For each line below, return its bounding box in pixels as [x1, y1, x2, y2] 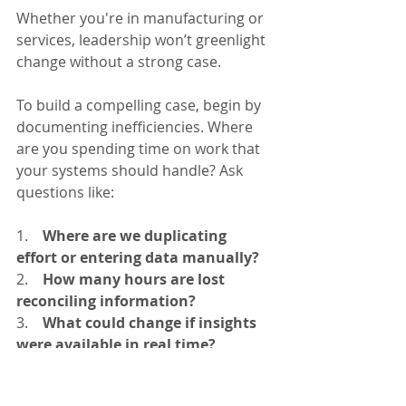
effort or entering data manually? [16, 247, 259, 268]
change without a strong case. [16, 52, 221, 72]
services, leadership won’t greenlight [16, 30, 269, 51]
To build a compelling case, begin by [16, 95, 265, 116]
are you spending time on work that [16, 139, 264, 159]
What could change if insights [43, 313, 260, 333]
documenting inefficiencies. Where [16, 117, 256, 138]
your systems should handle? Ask [16, 160, 246, 181]
